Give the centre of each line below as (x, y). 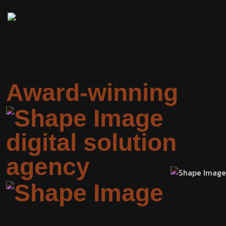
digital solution (91, 143)
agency (48, 167)
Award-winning (92, 93)
